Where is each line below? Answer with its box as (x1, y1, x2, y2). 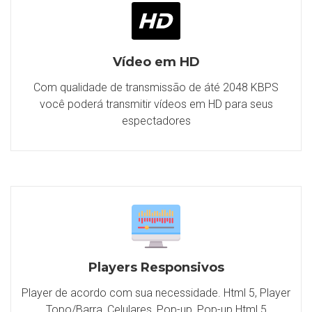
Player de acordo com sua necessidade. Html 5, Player (22, 286, 290, 299)
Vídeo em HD (112, 54, 200, 70)
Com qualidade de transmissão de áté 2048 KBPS (33, 81, 279, 94)
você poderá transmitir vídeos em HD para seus (39, 97, 273, 111)
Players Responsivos (88, 260, 224, 275)
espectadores (121, 114, 191, 127)
